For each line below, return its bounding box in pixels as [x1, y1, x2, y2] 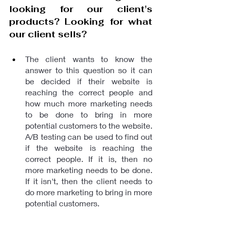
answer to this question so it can [25, 65, 152, 75]
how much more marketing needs [25, 98, 152, 108]
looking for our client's [9, 3, 152, 15]
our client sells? [9, 28, 87, 40]
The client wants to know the [25, 54, 152, 64]
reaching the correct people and [25, 87, 152, 97]
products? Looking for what [9, 16, 152, 27]
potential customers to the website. [25, 121, 152, 130]
